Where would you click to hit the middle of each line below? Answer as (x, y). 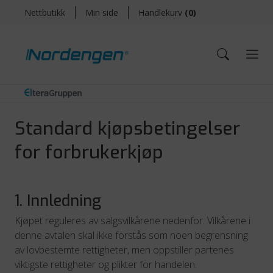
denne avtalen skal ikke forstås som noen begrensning (131, 235)
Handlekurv (160, 12)
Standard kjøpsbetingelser (127, 129)
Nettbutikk (45, 12)
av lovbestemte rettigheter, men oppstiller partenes (124, 250)
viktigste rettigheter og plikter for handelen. (106, 264)
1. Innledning (58, 201)
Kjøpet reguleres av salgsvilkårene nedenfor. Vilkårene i (133, 221)
